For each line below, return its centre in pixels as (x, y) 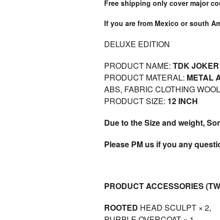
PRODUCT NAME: (138, 66)
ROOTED (121, 207)
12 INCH (183, 101)
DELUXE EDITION (137, 44)
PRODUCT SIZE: (136, 101)
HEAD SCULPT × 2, (175, 207)
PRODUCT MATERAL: (145, 77)
